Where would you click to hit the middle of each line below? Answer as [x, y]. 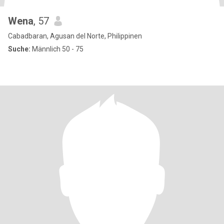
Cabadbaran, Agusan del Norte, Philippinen [75, 36]
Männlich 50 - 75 [57, 49]
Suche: [19, 49]
